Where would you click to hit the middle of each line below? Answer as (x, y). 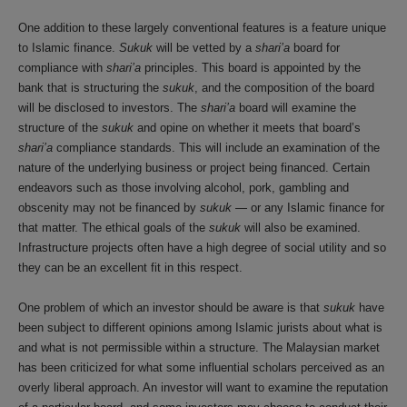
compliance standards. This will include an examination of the (216, 148)
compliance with (62, 68)
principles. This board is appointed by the (251, 68)
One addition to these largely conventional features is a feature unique (202, 28)
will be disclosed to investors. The (109, 108)
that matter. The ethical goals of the (114, 228)
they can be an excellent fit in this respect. (130, 268)
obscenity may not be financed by (109, 208)
